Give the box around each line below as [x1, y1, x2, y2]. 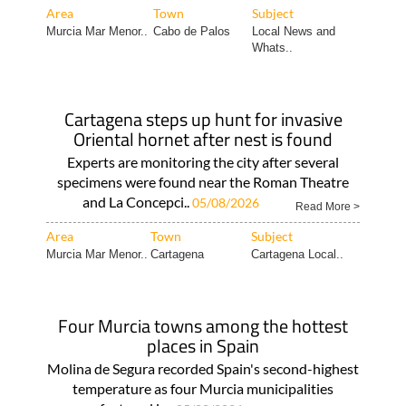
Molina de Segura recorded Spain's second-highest [47, 360, 359, 377]
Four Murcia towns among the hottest [58, 312, 348, 340]
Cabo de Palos [152, 24, 230, 38]
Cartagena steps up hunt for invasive [63, 105, 343, 133]
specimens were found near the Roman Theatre [57, 173, 349, 190]
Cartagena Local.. [250, 247, 343, 261]
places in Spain [147, 332, 259, 360]
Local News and [251, 24, 335, 38]
